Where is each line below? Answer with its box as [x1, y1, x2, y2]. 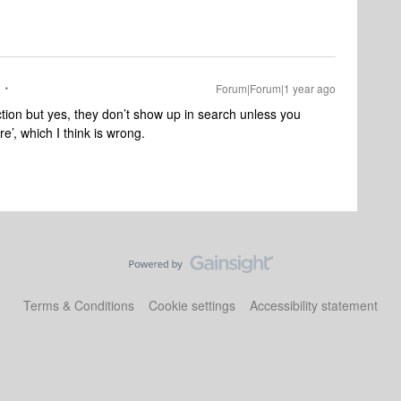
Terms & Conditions [23, 296, 134, 314]
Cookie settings [149, 296, 235, 314]
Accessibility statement [250, 296, 378, 314]
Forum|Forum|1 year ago [216, 81, 336, 96]
